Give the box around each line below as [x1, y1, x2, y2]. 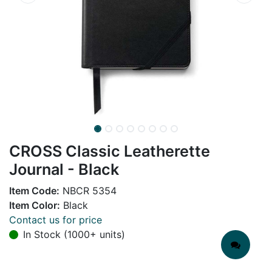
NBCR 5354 [59, 185, 117, 197]
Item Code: [9, 185, 59, 197]
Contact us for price [9, 214, 102, 226]
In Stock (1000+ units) [23, 228, 125, 240]
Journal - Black [9, 160, 119, 178]
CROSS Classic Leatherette [9, 142, 210, 160]
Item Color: [9, 199, 60, 211]
